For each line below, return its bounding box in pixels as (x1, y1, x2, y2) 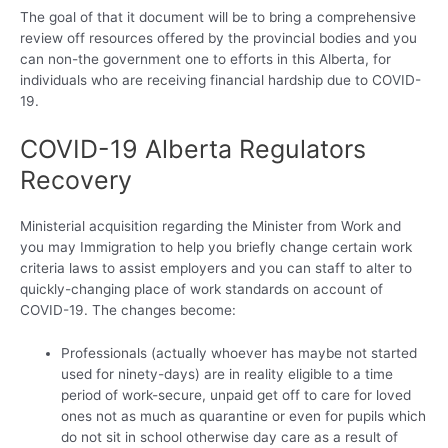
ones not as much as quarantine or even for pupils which (61, 407, 427, 424)
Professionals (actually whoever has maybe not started (61, 344, 418, 361)
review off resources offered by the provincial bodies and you (20, 29, 417, 46)
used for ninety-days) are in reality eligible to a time (61, 365, 394, 382)
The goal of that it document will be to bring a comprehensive (20, 8, 416, 25)
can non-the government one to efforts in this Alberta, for (20, 50, 391, 67)
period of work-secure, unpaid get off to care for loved (61, 386, 412, 403)
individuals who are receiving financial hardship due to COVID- (20, 71, 421, 88)
